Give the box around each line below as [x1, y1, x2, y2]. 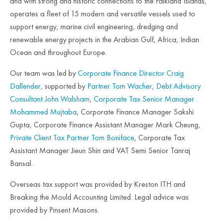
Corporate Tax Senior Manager [94, 94, 194, 104]
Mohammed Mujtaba [10, 107, 77, 117]
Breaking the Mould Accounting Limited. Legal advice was [10, 192, 189, 202]
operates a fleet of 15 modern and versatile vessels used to [10, 8, 195, 19]
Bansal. [10, 158, 33, 168]
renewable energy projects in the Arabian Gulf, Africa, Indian [10, 34, 199, 45]
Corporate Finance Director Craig [78, 68, 184, 78]
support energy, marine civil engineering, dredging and [10, 21, 178, 32]
